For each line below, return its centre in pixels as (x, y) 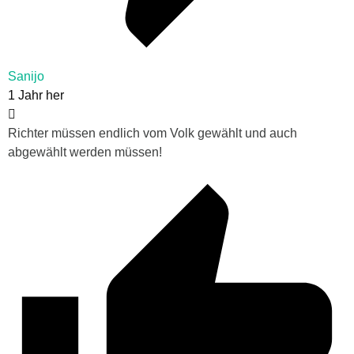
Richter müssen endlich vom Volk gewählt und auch (153, 133)
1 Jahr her (36, 95)
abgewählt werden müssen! (85, 152)
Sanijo (26, 76)
